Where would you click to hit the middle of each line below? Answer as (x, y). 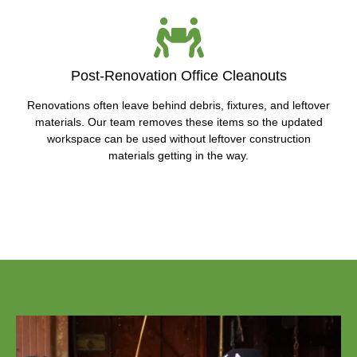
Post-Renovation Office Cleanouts (178, 76)
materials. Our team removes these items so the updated (178, 122)
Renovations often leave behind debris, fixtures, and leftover (178, 106)
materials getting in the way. (178, 156)
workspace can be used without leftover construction (178, 139)
